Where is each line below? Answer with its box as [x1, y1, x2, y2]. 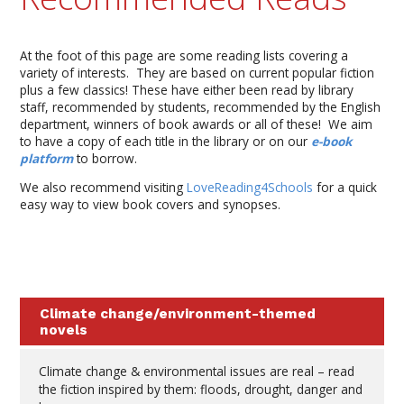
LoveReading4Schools [187, 179, 314, 197]
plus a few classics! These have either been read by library [20, 80, 354, 98]
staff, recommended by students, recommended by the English [20, 97, 381, 115]
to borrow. [77, 149, 138, 167]
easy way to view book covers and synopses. [20, 196, 281, 214]
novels [39, 321, 91, 338]
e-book [311, 132, 353, 150]
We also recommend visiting [20, 179, 188, 197]
